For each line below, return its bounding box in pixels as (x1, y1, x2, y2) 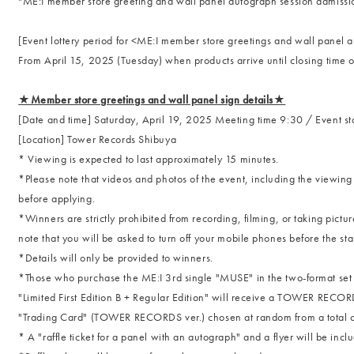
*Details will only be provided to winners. (18, 250, 213, 265)
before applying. (18, 191, 96, 205)
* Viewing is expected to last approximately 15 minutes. (18, 152, 280, 166)
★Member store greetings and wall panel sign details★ (18, 92, 286, 107)
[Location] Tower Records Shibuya (18, 132, 177, 146)
